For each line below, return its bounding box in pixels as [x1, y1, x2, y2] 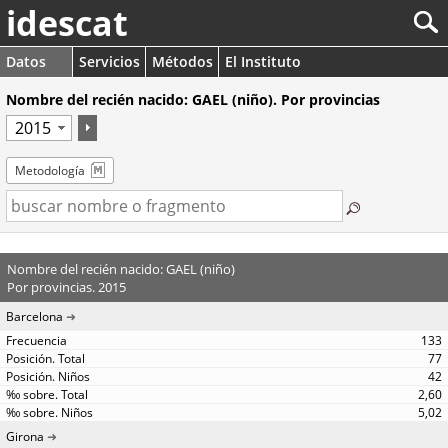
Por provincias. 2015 [6, 277, 126, 296]
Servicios [79, 52, 140, 71]
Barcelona [6, 308, 63, 325]
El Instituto [225, 52, 301, 71]
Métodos [152, 52, 213, 71]
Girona [6, 428, 44, 445]
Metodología [15, 162, 85, 179]
